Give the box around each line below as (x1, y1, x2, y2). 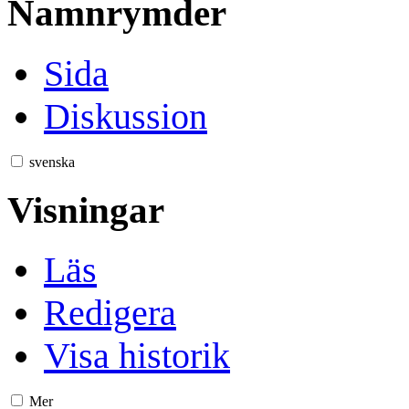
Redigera (44, 292, 176, 334)
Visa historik (44, 335, 230, 377)
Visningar (7, 188, 164, 231)
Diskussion (44, 95, 207, 137)
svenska (29, 153, 75, 170)
